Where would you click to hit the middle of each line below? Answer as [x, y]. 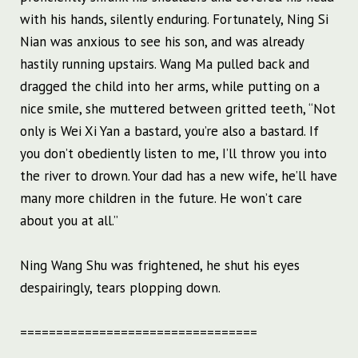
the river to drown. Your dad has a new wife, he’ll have [179, 176]
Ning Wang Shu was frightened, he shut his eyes [160, 266]
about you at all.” [69, 221]
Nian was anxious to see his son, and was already [162, 42]
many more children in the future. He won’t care [161, 199]
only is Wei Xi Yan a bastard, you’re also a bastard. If [169, 131]
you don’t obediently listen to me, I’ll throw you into [173, 154]
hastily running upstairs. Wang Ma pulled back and [165, 64]
